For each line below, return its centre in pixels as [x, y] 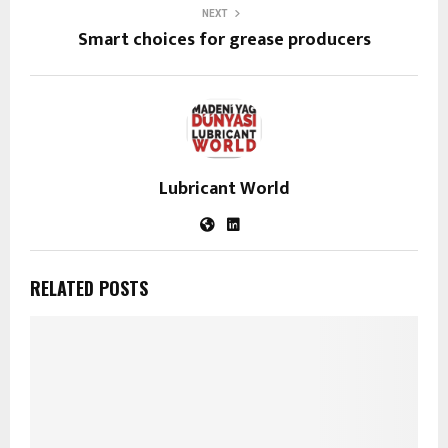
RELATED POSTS [89, 287]
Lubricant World [224, 188]
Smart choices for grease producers [224, 39]
